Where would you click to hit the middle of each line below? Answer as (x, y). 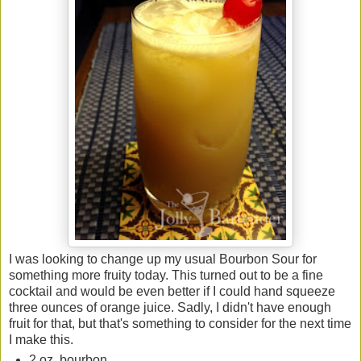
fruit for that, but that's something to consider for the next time (180, 323)
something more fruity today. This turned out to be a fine (166, 275)
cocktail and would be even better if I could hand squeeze (172, 291)
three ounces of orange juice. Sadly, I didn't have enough (170, 307)
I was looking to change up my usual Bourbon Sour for (163, 259)
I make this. (41, 339)
